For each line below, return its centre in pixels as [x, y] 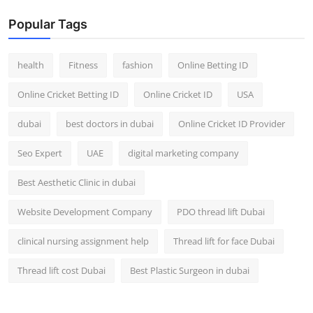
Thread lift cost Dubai [61, 270]
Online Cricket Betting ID [68, 94]
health [31, 65]
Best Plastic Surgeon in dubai [190, 270]
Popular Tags [48, 24]
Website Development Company [85, 211]
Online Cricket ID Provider [232, 123]
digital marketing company [183, 153]
